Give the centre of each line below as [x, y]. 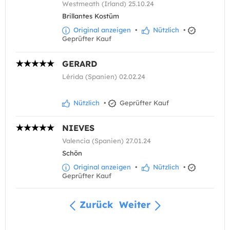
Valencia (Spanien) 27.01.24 [107, 141]
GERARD [80, 64]
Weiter [135, 205]
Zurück [96, 205]
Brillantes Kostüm [91, 16]
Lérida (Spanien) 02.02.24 [104, 77]
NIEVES [78, 128]
